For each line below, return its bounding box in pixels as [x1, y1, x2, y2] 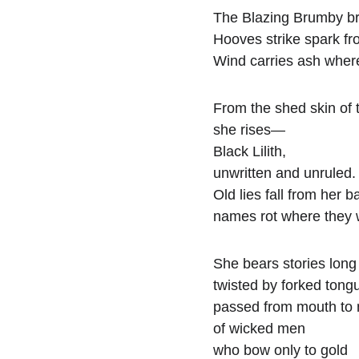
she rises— [213, 122, 285, 138]
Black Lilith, [213, 143, 286, 159]
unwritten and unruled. [213, 165, 356, 181]
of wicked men [213, 321, 305, 337]
